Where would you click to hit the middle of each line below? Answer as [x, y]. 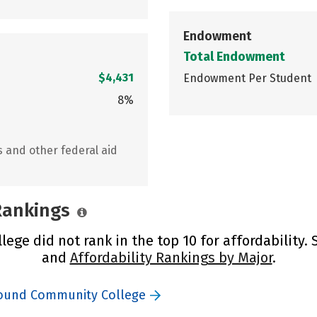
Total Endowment [234, 56]
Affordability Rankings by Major [171, 257]
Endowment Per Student [247, 78]
